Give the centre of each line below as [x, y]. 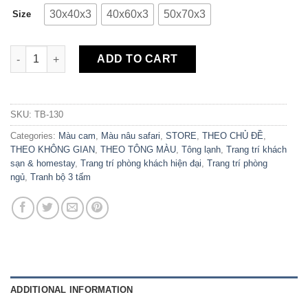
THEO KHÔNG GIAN [53, 150]
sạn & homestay [43, 164]
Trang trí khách [256, 150]
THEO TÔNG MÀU [138, 150]
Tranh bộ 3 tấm [60, 177]
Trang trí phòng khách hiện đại [141, 164]
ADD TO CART [137, 59]
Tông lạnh [201, 150]
